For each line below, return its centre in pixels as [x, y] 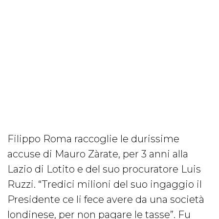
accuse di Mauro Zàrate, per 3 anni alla [98, 154]
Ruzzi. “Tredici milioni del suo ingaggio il [105, 185]
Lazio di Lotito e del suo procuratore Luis [104, 169]
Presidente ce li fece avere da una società [106, 200]
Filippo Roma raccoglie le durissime [93, 139]
